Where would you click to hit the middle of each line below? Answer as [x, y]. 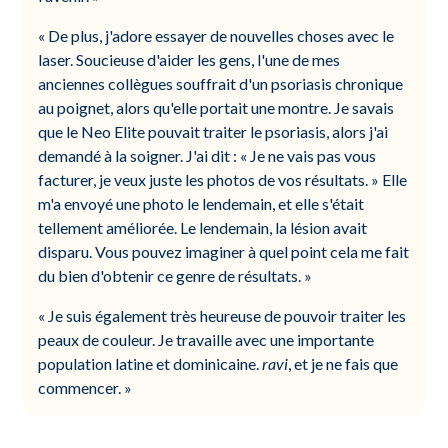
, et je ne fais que [343, 363]
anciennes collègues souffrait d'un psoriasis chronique [221, 83]
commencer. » [85, 387]
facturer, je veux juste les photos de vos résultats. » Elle [223, 179]
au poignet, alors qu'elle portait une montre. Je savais [216, 107]
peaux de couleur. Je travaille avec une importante [206, 339]
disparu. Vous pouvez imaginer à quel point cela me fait [224, 251]
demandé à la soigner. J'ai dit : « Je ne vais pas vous [207, 155]
